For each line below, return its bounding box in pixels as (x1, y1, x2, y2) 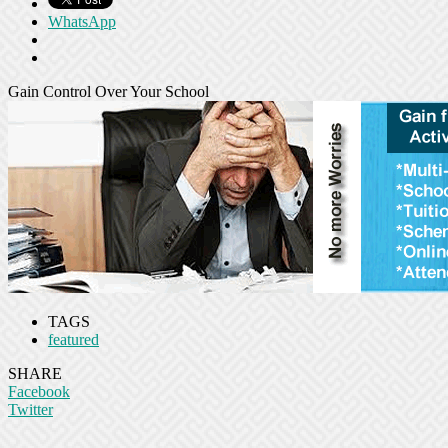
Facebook (8, 383, 70, 401)
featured (48, 331, 99, 349)
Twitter (8, 401, 53, 419)
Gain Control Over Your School (8, 83, 209, 101)
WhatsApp (48, 13, 116, 31)
